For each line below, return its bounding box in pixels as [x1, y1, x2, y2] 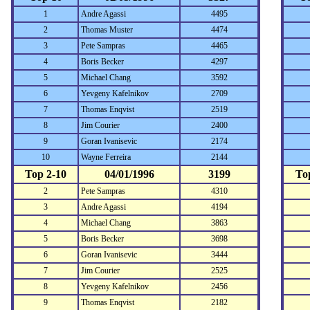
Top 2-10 [25, 168, 66, 180]
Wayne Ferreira [81, 152, 131, 162]
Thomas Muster [81, 25, 133, 35]
